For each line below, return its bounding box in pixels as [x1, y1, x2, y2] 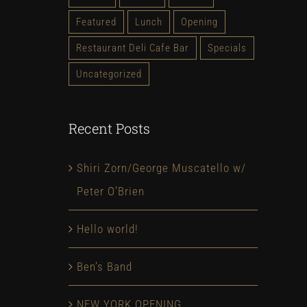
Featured [76, 15, 116, 28]
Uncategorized [76, 67, 142, 80]
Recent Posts [69, 119, 150, 137]
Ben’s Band [77, 259, 132, 273]
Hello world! [77, 221, 138, 236]
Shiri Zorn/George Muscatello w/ [77, 160, 246, 175]
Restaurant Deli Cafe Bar [76, 41, 189, 54]
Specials [208, 41, 247, 54]
